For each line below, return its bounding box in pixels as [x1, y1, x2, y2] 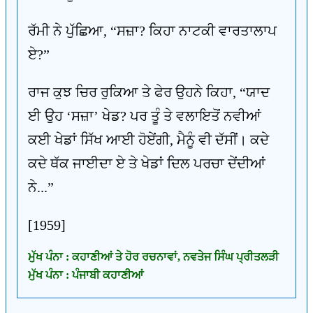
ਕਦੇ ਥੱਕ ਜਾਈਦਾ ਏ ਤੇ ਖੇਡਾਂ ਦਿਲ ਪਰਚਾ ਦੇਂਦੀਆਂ [28, 156, 265, 171]
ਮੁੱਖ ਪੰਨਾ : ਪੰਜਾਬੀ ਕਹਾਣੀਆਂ [28, 269, 143, 281]
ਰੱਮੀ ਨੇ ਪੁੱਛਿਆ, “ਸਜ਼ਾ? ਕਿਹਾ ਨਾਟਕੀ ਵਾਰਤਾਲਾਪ [28, 23, 277, 38]
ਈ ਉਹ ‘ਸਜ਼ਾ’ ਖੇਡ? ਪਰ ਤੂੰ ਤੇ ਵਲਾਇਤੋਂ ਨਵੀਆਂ [28, 108, 261, 124]
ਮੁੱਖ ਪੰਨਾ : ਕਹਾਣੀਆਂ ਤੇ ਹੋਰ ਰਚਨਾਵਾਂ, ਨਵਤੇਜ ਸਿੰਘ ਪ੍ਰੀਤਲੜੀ [28, 251, 279, 263]
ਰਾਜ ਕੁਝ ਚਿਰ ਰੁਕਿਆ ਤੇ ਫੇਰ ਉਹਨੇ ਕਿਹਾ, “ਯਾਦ [28, 85, 270, 100]
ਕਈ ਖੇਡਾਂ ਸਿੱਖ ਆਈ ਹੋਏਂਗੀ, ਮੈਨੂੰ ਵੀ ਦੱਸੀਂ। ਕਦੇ [28, 132, 269, 147]
